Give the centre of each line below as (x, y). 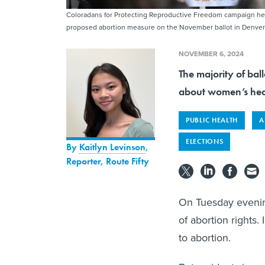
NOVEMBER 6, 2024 (211, 54)
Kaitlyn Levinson (112, 147)
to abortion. (205, 238)
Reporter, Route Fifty (108, 161)
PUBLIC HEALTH (212, 120)
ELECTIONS (205, 142)
